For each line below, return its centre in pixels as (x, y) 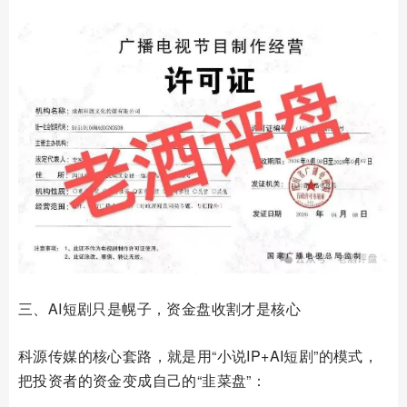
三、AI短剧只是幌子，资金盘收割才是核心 (159, 309)
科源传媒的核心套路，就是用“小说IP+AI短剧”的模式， (199, 356)
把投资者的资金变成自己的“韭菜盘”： (143, 381)
